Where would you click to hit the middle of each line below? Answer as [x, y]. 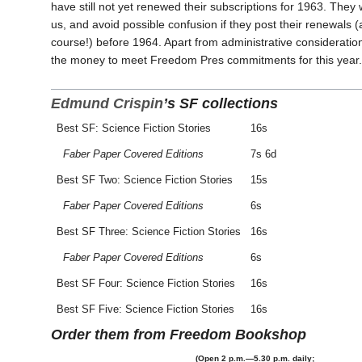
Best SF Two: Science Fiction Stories [144, 180]
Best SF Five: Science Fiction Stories [145, 309]
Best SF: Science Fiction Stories [133, 128]
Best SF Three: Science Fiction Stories [148, 232]
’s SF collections [220, 104]
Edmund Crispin [107, 104]
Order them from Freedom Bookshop [178, 335]
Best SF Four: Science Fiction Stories [145, 284]
